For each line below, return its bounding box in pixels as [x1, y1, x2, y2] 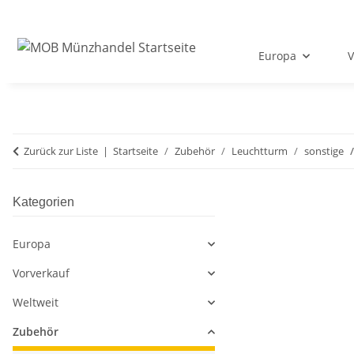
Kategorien [13, 195, 74, 209]
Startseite [113, 144, 158, 159]
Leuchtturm [232, 144, 288, 159]
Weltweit [13, 295, 58, 311]
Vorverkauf [13, 265, 70, 281]
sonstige [304, 144, 344, 159]
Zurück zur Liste [24, 144, 98, 159]
